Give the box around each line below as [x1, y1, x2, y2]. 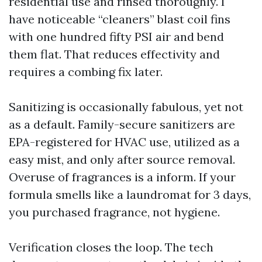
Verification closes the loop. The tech [9, 240, 213, 255]
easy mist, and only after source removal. [9, 152, 235, 167]
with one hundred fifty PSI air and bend [9, 29, 224, 44]
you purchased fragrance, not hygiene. [9, 205, 220, 220]
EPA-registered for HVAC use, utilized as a [9, 135, 240, 150]
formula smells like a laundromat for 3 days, [9, 187, 251, 202]
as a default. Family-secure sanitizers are [9, 117, 235, 132]
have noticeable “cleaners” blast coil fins [9, 12, 230, 27]
